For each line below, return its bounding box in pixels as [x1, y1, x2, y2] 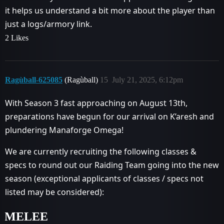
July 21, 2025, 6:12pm [112, 75, 183, 84]
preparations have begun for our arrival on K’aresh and [5, 111, 214, 122]
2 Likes [5, 33, 28, 42]
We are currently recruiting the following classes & [5, 146, 196, 157]
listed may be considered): [5, 186, 104, 197]
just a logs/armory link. [5, 18, 92, 29]
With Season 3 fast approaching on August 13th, [5, 97, 187, 108]
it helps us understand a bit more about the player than [5, 5, 215, 16]
